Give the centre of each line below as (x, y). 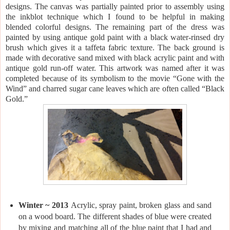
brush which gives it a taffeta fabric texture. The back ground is (115, 47)
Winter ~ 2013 (44, 205)
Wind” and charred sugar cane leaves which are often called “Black (115, 88)
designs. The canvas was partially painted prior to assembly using (115, 6)
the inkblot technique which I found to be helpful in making (115, 16)
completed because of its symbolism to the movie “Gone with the (115, 78)
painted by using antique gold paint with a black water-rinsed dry (115, 37)
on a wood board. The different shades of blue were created (115, 216)
